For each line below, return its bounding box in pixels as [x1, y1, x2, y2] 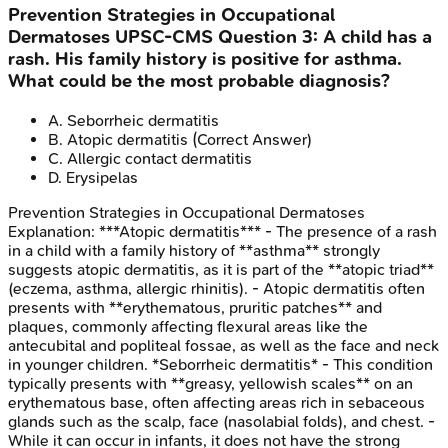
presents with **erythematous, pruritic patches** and [8, 297, 382, 317]
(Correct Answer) [188, 129, 312, 149]
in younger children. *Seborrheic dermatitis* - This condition [8, 354, 433, 374]
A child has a [323, 26, 432, 49]
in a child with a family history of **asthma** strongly [8, 240, 380, 260]
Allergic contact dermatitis [67, 148, 252, 168]
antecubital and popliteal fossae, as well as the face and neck [8, 335, 439, 355]
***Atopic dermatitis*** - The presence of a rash [99, 221, 437, 241]
